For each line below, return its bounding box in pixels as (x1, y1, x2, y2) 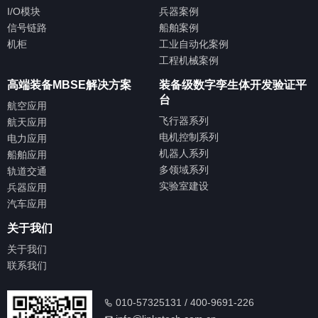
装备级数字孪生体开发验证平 (159, 78, 307, 91)
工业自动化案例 (159, 38, 229, 50)
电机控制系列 (159, 131, 219, 143)
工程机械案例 (159, 54, 219, 66)
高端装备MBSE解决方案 (7, 78, 131, 91)
